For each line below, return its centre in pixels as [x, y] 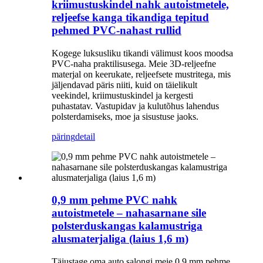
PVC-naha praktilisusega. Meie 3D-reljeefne [134, 63]
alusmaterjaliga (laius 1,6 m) [120, 239]
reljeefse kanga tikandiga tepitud [130, 17]
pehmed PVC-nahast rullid [117, 30]
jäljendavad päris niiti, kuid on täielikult [124, 85]
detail [85, 136]
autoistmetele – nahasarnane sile [129, 213]
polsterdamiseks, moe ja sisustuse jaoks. [125, 116]
